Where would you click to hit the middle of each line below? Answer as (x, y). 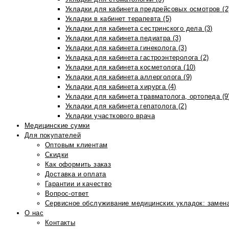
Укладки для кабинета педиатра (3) (123, 38)
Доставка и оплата (76, 174)
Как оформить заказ (78, 164)
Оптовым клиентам (76, 145)
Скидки (57, 155)
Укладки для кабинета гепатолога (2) (126, 106)
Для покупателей (53, 135)
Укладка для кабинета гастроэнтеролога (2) (137, 58)
